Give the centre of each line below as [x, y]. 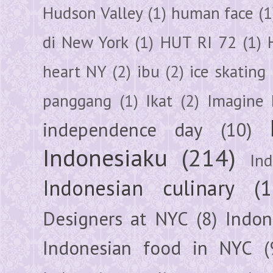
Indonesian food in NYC [148, 248]
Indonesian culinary [139, 187]
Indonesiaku [105, 157]
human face [212, 12]
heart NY [75, 71]
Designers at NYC [115, 218]
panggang [77, 100]
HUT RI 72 [198, 42]
